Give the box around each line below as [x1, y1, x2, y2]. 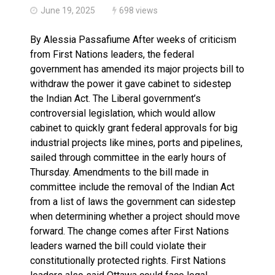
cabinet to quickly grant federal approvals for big [30, 122, 238, 134]
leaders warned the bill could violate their [30, 240, 206, 252]
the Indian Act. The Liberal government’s [30, 93, 201, 104]
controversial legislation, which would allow [30, 107, 215, 119]
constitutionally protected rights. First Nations [30, 255, 226, 266]
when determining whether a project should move [30, 211, 240, 222]
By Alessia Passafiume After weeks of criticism [30, 34, 236, 45]
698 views [119, 6, 158, 15]
